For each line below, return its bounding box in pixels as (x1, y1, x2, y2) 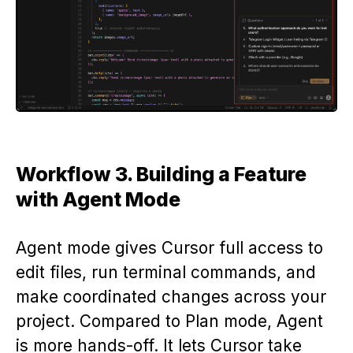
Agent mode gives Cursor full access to (16, 237, 323, 258)
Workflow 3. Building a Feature (16, 162, 307, 186)
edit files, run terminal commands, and (16, 262, 316, 282)
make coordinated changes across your (16, 286, 326, 307)
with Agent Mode (16, 187, 180, 211)
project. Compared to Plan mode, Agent (16, 310, 323, 331)
